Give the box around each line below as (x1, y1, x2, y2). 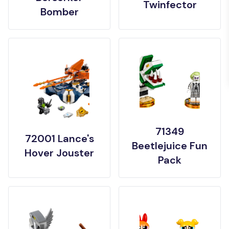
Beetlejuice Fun (132, 139, 208, 152)
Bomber (40, 5, 79, 18)
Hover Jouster (25, 146, 94, 159)
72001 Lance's (25, 132, 94, 145)
